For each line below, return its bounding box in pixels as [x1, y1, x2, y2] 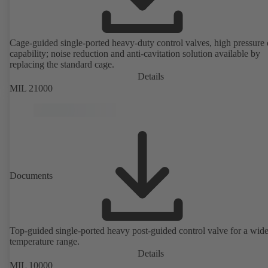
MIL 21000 [10, 83, 53, 94]
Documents [10, 170, 53, 181]
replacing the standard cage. [10, 59, 114, 70]
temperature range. [10, 236, 80, 247]
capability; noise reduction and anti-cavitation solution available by [10, 48, 260, 59]
